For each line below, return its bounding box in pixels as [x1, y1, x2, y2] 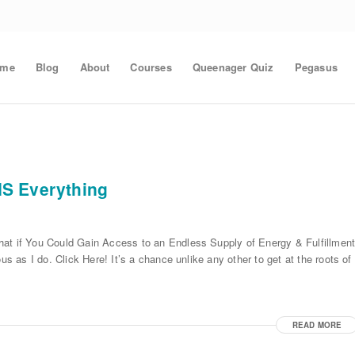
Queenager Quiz [192, 59, 274, 74]
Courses [130, 59, 172, 74]
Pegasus [294, 59, 338, 74]
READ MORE [292, 319, 342, 331]
